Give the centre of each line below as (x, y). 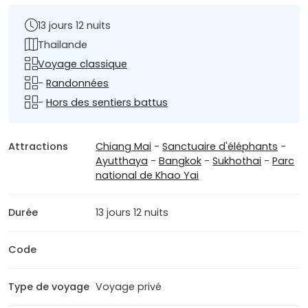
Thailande (63, 44)
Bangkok (180, 161)
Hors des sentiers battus (107, 102)
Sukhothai (237, 161)
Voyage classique (82, 64)
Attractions (38, 147)
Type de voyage (49, 287)
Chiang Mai (124, 147)
